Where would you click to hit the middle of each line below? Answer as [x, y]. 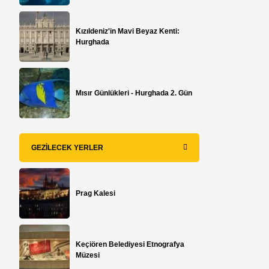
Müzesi [88, 255]
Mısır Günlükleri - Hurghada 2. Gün [134, 93]
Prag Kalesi [96, 193]
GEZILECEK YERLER [68, 147]
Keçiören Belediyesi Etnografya [130, 244]
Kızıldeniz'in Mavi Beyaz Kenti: [128, 31]
